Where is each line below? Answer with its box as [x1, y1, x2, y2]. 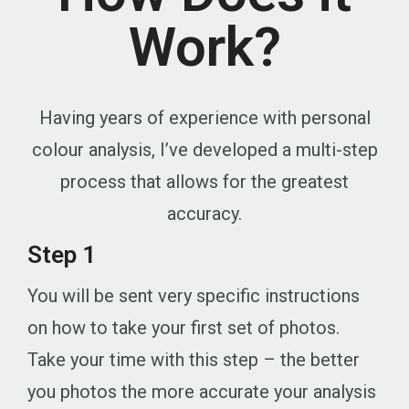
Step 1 [27, 241, 96, 269]
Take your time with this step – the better [27, 349, 360, 372]
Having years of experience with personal [38, 107, 371, 130]
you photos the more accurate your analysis [27, 381, 376, 404]
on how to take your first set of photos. [27, 317, 344, 340]
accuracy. [167, 203, 242, 225]
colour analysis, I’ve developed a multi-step [31, 139, 378, 162]
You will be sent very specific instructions [27, 285, 360, 308]
